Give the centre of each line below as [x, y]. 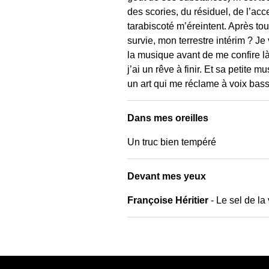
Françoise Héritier [168, 200]
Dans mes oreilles [168, 118]
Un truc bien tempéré [172, 142]
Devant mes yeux [167, 176]
